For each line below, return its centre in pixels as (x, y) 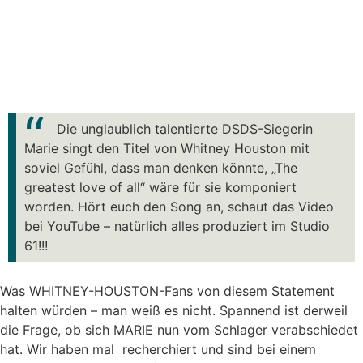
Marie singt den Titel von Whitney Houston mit (167, 148)
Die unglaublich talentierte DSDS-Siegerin (185, 129)
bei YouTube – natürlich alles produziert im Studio (177, 226)
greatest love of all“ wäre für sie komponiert (160, 187)
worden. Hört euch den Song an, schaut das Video (179, 207)
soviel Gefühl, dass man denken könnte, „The (161, 168)
